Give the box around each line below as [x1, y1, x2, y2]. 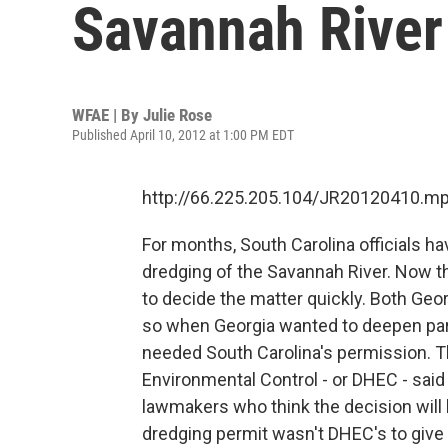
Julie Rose [143, 105, 212, 125]
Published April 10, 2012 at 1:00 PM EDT [72, 127, 294, 143]
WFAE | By [72, 105, 143, 125]
